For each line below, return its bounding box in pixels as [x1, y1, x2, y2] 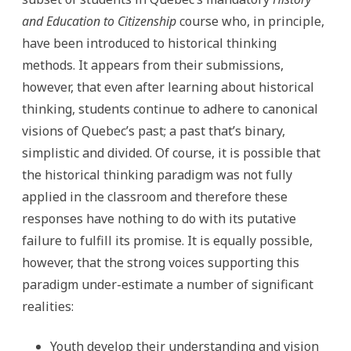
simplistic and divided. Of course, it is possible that [22, 144, 320, 161]
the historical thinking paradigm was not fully [22, 166, 292, 183]
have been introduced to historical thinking [22, 34, 277, 52]
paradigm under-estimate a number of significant [22, 276, 313, 293]
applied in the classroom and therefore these [22, 188, 288, 205]
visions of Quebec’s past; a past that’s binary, [22, 122, 285, 139]
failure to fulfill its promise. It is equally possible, [22, 232, 313, 249]
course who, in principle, [176, 13, 324, 30]
